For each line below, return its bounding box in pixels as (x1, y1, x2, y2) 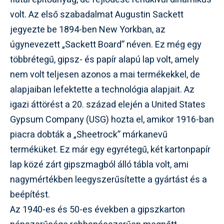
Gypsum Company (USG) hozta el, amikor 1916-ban (10, 112, 214, 126)
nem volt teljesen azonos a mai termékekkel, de (10, 67, 200, 81)
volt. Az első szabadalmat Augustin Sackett (10, 7, 183, 21)
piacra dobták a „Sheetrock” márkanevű (10, 127, 167, 141)
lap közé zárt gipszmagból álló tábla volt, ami (10, 157, 188, 171)
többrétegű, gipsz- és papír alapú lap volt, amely (10, 52, 199, 66)
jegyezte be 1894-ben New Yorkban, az (10, 22, 165, 36)
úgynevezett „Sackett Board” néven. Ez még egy (10, 37, 201, 51)
